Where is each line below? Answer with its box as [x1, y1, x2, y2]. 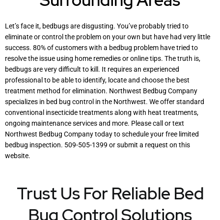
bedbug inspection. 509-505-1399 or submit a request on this [5, 140, 190, 149]
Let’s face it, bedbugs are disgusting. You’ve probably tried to [5, 22, 189, 30]
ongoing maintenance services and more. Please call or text [5, 119, 184, 127]
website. [5, 151, 30, 160]
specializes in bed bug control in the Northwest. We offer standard [5, 97, 204, 106]
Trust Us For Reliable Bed [16, 182, 204, 204]
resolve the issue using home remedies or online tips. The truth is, [5, 54, 200, 62]
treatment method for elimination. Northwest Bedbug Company [5, 86, 197, 95]
